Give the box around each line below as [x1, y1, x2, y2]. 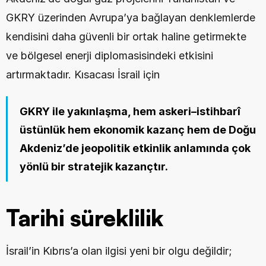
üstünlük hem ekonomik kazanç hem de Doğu [20, 123, 256, 136]
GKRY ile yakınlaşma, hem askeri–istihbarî [20, 105, 240, 118]
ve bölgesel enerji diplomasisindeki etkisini [6, 49, 213, 62]
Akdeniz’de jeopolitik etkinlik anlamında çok [20, 142, 251, 154]
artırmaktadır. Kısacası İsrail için [6, 68, 160, 81]
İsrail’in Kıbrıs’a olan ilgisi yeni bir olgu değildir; [6, 245, 232, 257]
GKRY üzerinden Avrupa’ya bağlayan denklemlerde [6, 11, 255, 24]
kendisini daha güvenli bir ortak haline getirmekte [6, 30, 246, 43]
